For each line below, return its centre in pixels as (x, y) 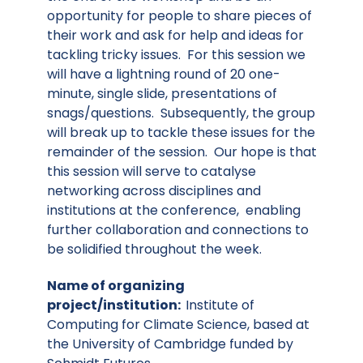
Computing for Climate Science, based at (178, 324)
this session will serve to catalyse (152, 171)
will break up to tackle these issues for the (181, 132)
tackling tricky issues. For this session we (176, 54)
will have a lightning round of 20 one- (164, 74)
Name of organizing (116, 285)
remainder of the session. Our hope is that (182, 152)
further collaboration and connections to (178, 229)
